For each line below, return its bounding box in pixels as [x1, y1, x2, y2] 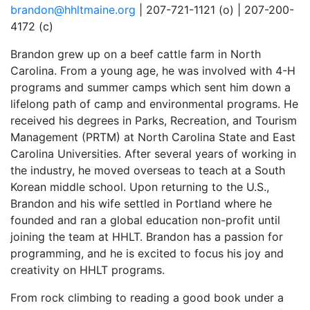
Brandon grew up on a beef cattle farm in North [10, 47, 261, 61]
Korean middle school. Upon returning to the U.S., [10, 180, 269, 194]
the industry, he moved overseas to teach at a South [10, 163, 285, 177]
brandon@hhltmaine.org [10, 3, 136, 17]
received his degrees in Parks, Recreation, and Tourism [10, 113, 297, 127]
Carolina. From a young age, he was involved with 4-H [10, 64, 295, 77]
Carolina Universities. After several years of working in [10, 147, 296, 161]
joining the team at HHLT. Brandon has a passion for [10, 230, 283, 244]
